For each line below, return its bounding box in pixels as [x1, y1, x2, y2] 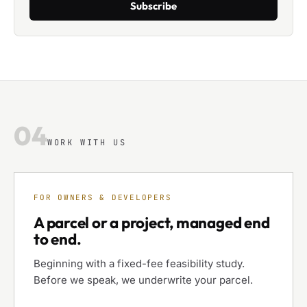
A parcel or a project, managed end [34, 213, 270, 232]
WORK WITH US [47, 137, 127, 148]
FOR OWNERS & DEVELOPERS [34, 193, 172, 202]
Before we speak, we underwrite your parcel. [34, 273, 253, 286]
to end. [34, 230, 82, 249]
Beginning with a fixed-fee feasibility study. [34, 257, 245, 270]
